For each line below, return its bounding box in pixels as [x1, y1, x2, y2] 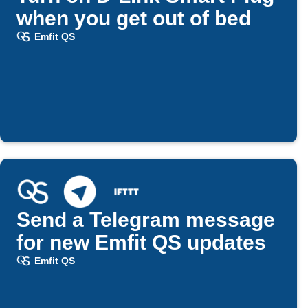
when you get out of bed [16, 7, 251, 30]
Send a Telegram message [16, 208, 275, 232]
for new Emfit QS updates [16, 231, 266, 254]
